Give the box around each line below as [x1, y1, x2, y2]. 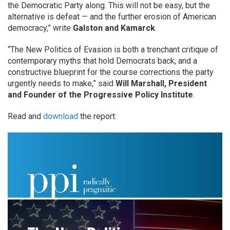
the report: [78, 111, 117, 121]
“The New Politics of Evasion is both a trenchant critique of [8, 45, 218, 54]
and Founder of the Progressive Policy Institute [8, 90, 193, 100]
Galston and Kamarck [73, 23, 155, 33]
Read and [8, 111, 43, 121]
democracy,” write [8, 23, 73, 33]
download [43, 111, 78, 121]
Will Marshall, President [116, 79, 207, 88]
